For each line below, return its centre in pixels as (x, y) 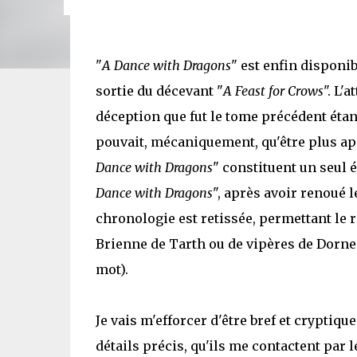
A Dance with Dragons (166, 65)
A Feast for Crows (273, 91)
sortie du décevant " (159, 91)
